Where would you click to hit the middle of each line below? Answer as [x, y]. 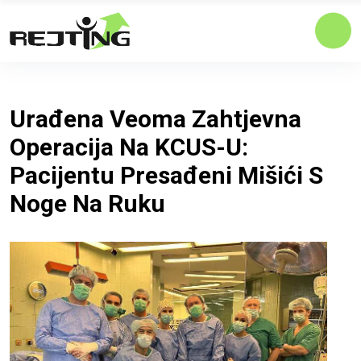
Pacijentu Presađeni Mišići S [166, 175]
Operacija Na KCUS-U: [129, 147]
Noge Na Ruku [87, 203]
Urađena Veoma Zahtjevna [156, 118]
